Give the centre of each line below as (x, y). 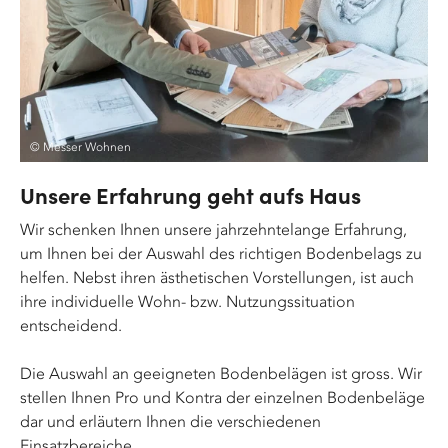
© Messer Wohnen (80, 146)
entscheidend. (71, 325)
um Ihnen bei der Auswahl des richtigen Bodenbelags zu (221, 253)
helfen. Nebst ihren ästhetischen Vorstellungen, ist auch (217, 277)
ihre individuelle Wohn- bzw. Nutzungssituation (187, 301)
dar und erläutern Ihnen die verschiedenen (170, 421)
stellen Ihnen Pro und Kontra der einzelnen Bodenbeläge (222, 397)
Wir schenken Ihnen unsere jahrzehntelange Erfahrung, (213, 229)
